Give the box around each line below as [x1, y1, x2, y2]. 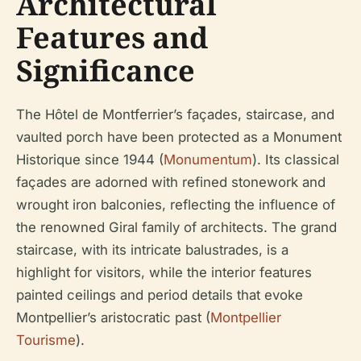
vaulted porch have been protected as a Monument [16, 129, 342, 145]
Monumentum [164, 151, 252, 168]
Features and [16, 18, 208, 57]
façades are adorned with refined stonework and [16, 174, 326, 190]
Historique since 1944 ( [16, 151, 164, 168]
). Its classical [252, 151, 339, 168]
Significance [16, 51, 195, 90]
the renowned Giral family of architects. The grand [16, 219, 337, 235]
